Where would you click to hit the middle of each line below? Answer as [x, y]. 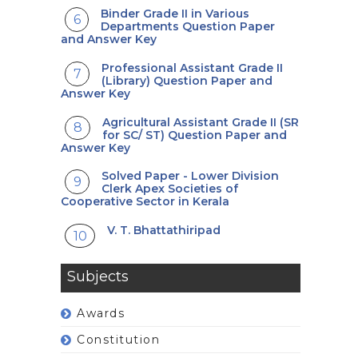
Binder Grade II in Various [175, 14]
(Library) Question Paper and [187, 80]
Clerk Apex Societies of [170, 189]
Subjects [98, 277]
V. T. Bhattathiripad [164, 230]
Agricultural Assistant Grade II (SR [201, 122]
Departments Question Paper [188, 27]
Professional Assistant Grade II [193, 68]
